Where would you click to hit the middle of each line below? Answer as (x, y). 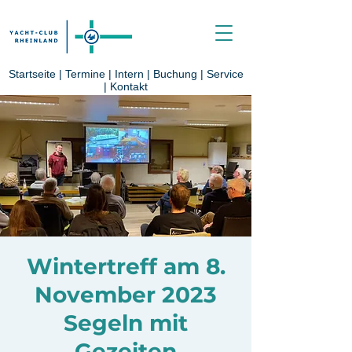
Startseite (32, 74)
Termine (86, 74)
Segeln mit (126, 323)
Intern (129, 74)
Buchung (175, 74)
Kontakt (129, 86)
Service (225, 74)
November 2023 (126, 295)
